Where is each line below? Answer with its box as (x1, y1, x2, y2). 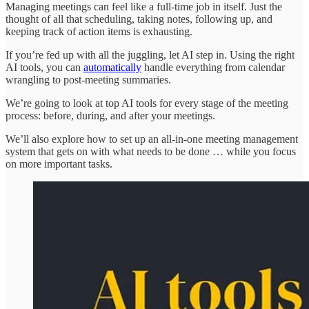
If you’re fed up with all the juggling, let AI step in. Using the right (6, 48, 295, 61)
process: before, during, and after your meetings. (6, 109, 215, 121)
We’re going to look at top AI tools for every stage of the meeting (6, 97, 288, 109)
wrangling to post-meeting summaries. (6, 73, 171, 86)
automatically (83, 61, 141, 73)
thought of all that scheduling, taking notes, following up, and (6, 12, 272, 25)
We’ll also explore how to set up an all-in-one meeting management (6, 132, 298, 145)
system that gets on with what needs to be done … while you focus (6, 145, 296, 157)
